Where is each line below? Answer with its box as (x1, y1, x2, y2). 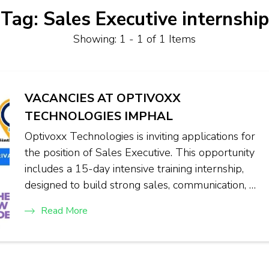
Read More (40, 204, 88, 217)
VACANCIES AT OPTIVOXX (24, 90, 181, 106)
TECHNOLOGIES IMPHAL (24, 108, 173, 124)
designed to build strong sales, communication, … (24, 178, 256, 192)
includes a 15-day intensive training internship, (24, 162, 244, 176)
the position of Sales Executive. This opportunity (24, 145, 255, 160)
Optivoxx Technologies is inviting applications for (24, 129, 255, 144)
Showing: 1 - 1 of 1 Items (73, 32, 196, 46)
